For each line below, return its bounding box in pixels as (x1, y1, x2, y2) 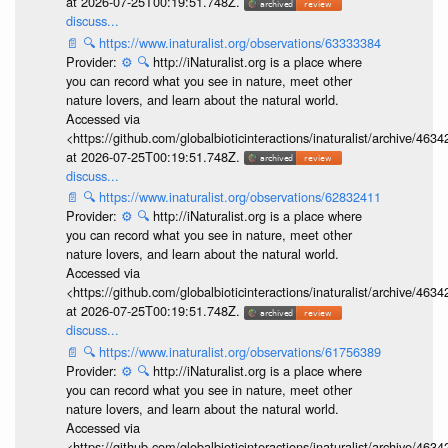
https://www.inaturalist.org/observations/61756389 (98, 341, 381, 361)
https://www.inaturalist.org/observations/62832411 (98, 187, 381, 207)
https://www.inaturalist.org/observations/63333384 (98, 32, 381, 52)
